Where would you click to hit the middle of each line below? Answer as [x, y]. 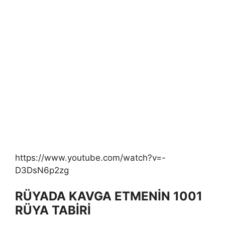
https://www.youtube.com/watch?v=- [90, 157]
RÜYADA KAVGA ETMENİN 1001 [109, 196]
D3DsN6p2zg [42, 170]
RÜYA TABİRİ [53, 210]
